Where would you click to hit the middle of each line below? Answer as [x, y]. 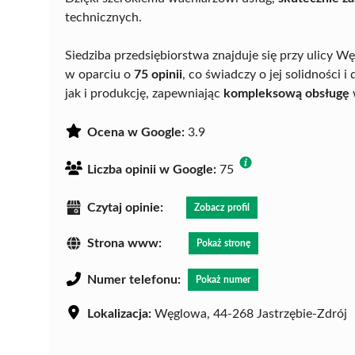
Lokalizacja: [119, 314]
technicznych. [103, 17]
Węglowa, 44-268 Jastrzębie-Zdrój [249, 314]
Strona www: [124, 244]
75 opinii [158, 74]
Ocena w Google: [136, 132]
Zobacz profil [222, 207]
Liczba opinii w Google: [152, 169]
